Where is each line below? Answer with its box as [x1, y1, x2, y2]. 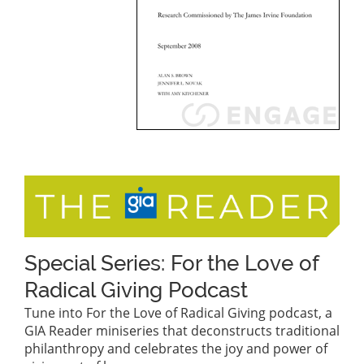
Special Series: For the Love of [24, 251, 318, 276]
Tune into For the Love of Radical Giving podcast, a [24, 304, 332, 323]
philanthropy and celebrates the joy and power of [24, 340, 327, 358]
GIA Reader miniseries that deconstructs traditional [24, 322, 340, 340]
